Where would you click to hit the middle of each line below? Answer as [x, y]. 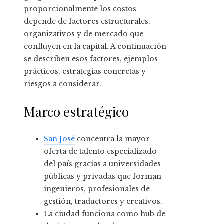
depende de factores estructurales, [87, 22]
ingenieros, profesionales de [97, 189]
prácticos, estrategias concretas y [85, 72]
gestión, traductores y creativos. [103, 202]
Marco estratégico [76, 112]
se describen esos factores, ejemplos [91, 59]
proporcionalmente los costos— [84, 9]
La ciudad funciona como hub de [105, 214]
